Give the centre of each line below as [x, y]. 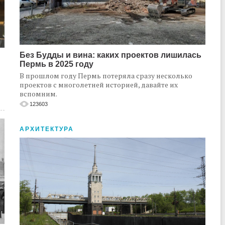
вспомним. [38, 94]
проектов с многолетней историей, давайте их [99, 85]
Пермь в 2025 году [57, 64]
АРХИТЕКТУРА [47, 129]
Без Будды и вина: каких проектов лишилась [110, 55]
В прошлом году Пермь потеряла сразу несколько [106, 76]
